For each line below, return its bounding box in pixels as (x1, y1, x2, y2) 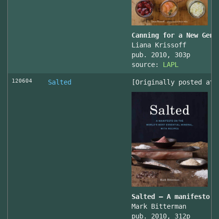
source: (131, 60, 163, 68)
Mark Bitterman (131, 202, 186, 210)
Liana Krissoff (131, 41, 186, 49)
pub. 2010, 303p (131, 50, 190, 59)
